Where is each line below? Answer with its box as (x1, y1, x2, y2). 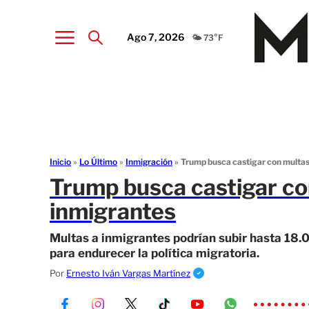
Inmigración (126, 157, 172, 167)
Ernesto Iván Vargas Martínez (66, 268, 190, 279)
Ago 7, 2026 (127, 30, 185, 43)
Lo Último (79, 157, 117, 167)
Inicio (50, 157, 71, 167)
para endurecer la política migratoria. (50, 246, 259, 260)
